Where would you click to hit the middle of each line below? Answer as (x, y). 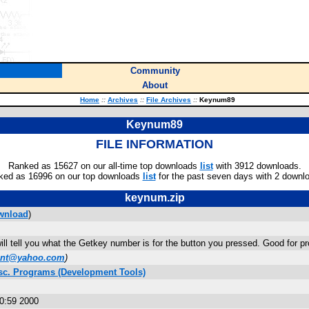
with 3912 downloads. (257, 166)
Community (155, 71)
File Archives (169, 100)
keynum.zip (154, 198)
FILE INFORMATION (154, 144)
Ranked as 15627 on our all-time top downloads (104, 166)
